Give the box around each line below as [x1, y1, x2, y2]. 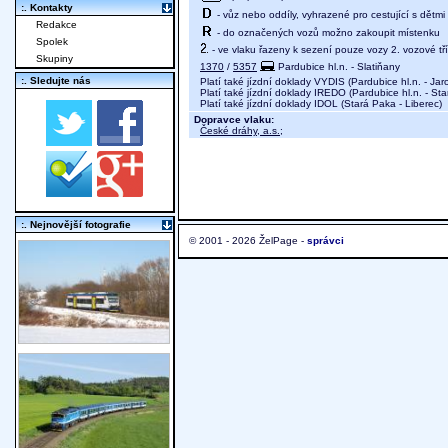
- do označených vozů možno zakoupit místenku [214, 26, 440, 38]
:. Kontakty [21, 2, 73, 14]
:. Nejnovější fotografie [21, 219, 131, 231]
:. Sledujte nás [21, 75, 91, 87]
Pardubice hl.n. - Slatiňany [275, 60, 400, 72]
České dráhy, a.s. [200, 125, 280, 137]
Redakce [36, 19, 77, 31]
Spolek [36, 36, 68, 48]
